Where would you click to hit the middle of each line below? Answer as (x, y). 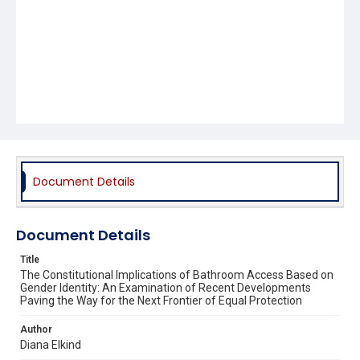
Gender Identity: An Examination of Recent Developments (166, 287)
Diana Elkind (51, 344)
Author (36, 329)
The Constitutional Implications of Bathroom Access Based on (177, 274)
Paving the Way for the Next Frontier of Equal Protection (161, 300)
